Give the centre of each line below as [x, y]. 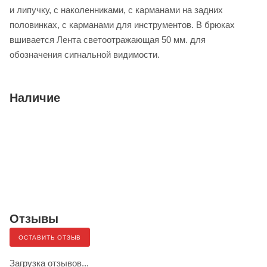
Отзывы [34, 219]
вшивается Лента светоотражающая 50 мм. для [108, 40]
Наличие [35, 98]
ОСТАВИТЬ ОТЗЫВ [50, 238]
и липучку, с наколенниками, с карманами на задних [116, 10]
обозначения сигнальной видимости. [85, 55]
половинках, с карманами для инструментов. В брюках [122, 25]
